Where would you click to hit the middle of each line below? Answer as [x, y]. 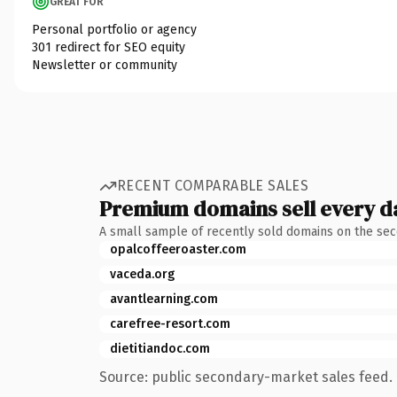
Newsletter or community [105, 65]
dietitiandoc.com [160, 348]
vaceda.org [142, 274]
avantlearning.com [164, 299]
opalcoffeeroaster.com [178, 249]
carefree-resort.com [170, 323]
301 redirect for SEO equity [109, 47]
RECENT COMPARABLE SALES [213, 186]
